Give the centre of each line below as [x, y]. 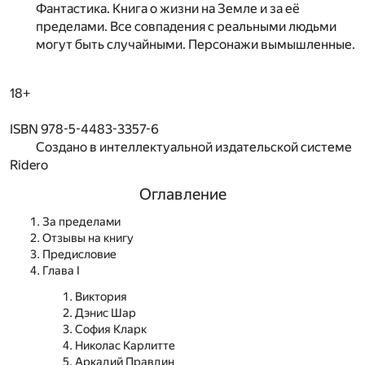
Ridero [29, 165]
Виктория [101, 297]
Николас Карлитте [125, 345]
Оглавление [182, 194]
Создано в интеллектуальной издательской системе [194, 147]
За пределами [81, 222]
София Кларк [111, 329]
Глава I [61, 271]
